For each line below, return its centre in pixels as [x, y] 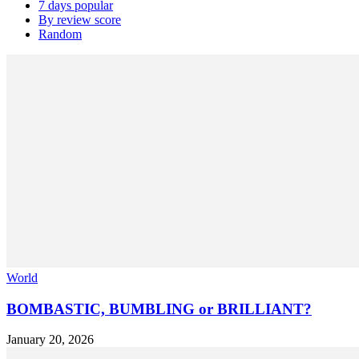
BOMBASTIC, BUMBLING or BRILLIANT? [159, 309]
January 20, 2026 [50, 340]
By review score [80, 19]
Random [60, 34]
